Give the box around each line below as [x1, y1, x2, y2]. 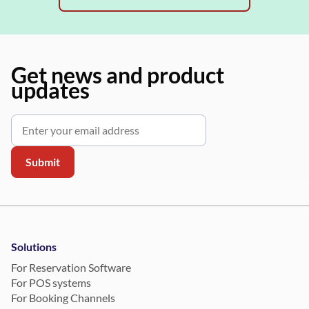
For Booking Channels [11, 291, 116, 305]
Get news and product [11, 61, 225, 89]
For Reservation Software [11, 261, 132, 275]
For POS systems [11, 276, 92, 290]
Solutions [11, 240, 57, 254]
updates [11, 77, 90, 104]
